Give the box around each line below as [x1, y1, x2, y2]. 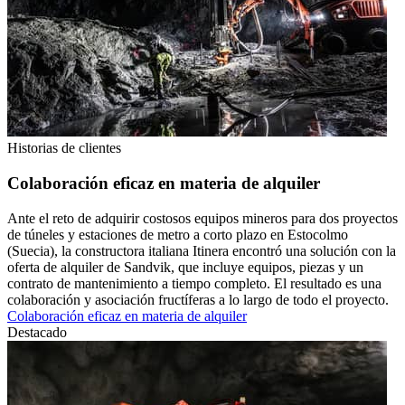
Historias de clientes [7, 140, 121, 156]
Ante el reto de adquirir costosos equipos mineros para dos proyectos [7, 210, 398, 226]
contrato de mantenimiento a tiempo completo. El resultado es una [7, 275, 381, 291]
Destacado [7, 324, 67, 340]
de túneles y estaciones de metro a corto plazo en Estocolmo [7, 226, 348, 242]
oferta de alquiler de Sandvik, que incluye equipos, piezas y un [7, 259, 363, 275]
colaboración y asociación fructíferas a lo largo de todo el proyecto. [7, 291, 389, 307]
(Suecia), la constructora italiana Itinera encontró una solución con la [7, 242, 396, 259]
